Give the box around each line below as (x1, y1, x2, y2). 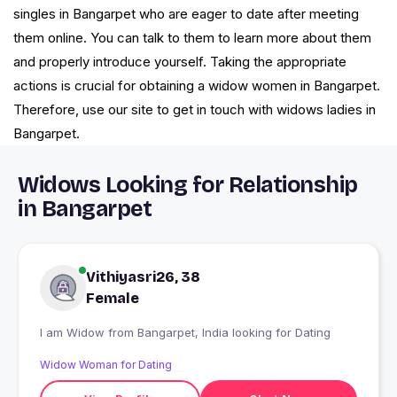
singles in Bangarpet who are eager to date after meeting (13, 5, 359, 23)
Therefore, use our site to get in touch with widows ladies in (13, 101, 376, 119)
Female (86, 290, 139, 307)
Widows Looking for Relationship (18, 172, 358, 199)
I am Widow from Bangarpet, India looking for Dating (137, 325, 331, 340)
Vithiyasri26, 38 (86, 269, 200, 286)
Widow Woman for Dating (40, 358, 172, 372)
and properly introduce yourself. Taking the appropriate (13, 53, 346, 71)
